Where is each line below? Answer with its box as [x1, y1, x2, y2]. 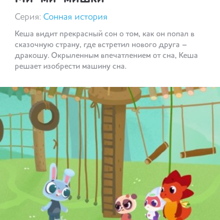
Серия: [15, 13, 43, 22]
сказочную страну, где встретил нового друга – [15, 41, 187, 50]
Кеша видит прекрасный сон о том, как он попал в [15, 30, 194, 39]
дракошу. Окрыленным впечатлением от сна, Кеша [15, 52, 198, 60]
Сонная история [43, 13, 108, 22]
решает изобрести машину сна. [15, 63, 126, 71]
